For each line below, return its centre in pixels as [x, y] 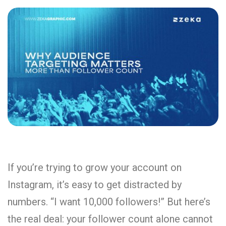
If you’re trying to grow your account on [95, 167]
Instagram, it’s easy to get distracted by [95, 184]
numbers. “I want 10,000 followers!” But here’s [109, 202]
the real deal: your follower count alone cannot [110, 219]
